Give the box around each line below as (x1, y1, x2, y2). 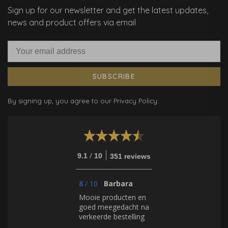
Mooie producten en (79, 192, 146, 202)
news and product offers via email (8, 17, 136, 28)
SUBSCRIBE (92, 72, 136, 81)
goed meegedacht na (79, 202, 149, 212)
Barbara (104, 178, 133, 188)
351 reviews (110, 152, 151, 160)
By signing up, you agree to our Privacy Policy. (8, 97, 159, 105)
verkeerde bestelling (79, 211, 145, 221)
